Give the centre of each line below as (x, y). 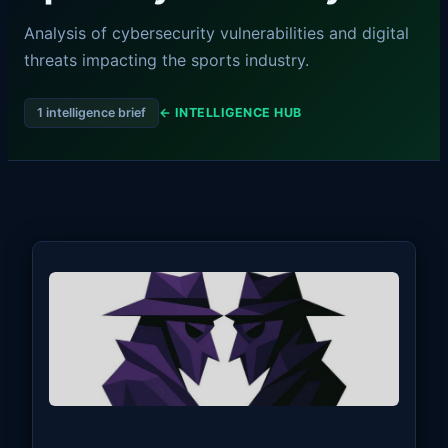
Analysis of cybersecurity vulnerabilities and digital (216, 32)
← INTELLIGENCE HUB (230, 113)
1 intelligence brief (91, 113)
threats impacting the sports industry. (166, 59)
